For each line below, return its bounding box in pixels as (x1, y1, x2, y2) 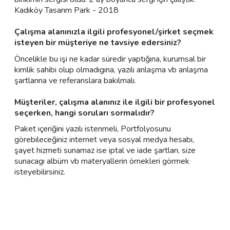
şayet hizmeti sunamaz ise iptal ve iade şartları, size (14, 145, 196, 156)
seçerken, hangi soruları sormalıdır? (14, 107, 155, 119)
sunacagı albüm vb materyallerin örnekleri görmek (14, 156, 189, 167)
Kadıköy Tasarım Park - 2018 (14, 5, 119, 16)
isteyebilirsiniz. (14, 166, 65, 178)
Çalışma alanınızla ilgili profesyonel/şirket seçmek (14, 26, 214, 37)
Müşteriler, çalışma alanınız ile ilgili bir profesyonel (14, 96, 215, 108)
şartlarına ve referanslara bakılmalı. (14, 74, 136, 86)
